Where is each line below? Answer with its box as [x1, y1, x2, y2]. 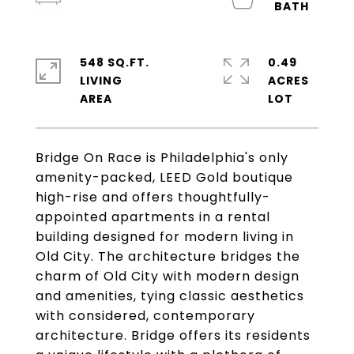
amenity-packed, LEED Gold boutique [36, 168, 293, 186]
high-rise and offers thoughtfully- [36, 188, 270, 206]
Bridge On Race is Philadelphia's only [36, 149, 288, 167]
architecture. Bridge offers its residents [36, 326, 311, 345]
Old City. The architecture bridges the [36, 247, 300, 265]
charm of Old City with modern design [36, 267, 299, 285]
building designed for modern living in [36, 228, 294, 246]
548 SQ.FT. [80, 55, 149, 70]
